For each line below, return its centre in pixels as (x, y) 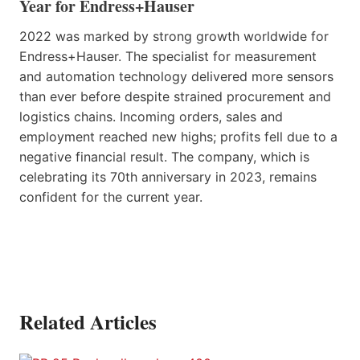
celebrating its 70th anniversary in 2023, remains (168, 177)
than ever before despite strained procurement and (175, 97)
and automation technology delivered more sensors (176, 77)
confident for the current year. (111, 197)
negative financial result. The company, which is (164, 157)
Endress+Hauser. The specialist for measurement (168, 57)
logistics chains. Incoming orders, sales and (151, 117)
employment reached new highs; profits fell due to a (178, 137)
